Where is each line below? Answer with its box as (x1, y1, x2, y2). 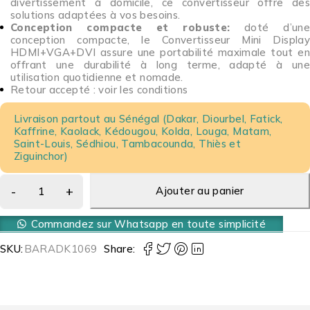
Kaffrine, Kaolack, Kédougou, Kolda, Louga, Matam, (14, 124, 272, 138)
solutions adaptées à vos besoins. (10, 8, 181, 21)
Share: (104, 241, 136, 255)
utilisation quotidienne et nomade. (10, 70, 183, 84)
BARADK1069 (24, 241, 98, 255)
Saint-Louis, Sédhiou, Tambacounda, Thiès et (14, 136, 241, 150)
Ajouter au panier (156, 183, 244, 197)
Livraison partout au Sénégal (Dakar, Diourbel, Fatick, (14, 111, 283, 125)
